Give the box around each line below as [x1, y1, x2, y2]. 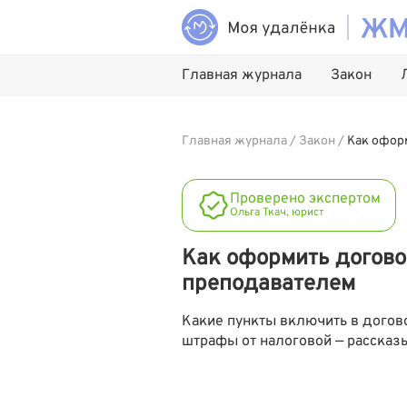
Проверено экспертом [230, 190, 381, 208]
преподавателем [182, 271, 355, 298]
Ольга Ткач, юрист [230, 205, 323, 220]
